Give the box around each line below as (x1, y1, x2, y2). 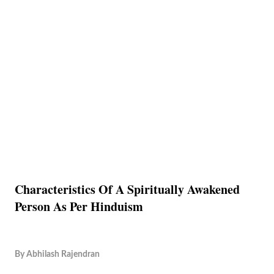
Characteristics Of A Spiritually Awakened (15, 180, 240, 198)
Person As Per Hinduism (15, 198, 143, 215)
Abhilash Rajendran (26, 250, 100, 259)
